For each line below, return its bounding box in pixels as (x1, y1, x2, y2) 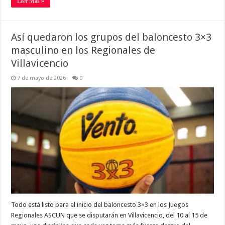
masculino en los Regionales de (11, 44, 156, 56)
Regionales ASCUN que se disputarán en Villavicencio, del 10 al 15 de (11, 211, 208, 219)
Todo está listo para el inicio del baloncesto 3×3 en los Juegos (11, 200, 189, 208)
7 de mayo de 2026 (17, 74, 66, 81)
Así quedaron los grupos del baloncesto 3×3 (11, 31, 212, 43)
